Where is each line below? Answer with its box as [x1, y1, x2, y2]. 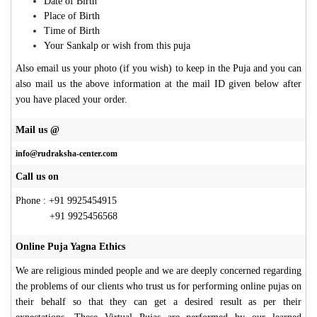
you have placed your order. [16, 93, 127, 105]
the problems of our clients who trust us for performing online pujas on [16, 280, 301, 292]
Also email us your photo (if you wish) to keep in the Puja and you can [16, 62, 301, 74]
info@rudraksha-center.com [16, 148, 117, 158]
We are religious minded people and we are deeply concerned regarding [16, 265, 301, 276]
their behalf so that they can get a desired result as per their [16, 296, 301, 307]
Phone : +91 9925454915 [16, 195, 117, 206]
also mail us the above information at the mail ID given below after [16, 78, 301, 89]
